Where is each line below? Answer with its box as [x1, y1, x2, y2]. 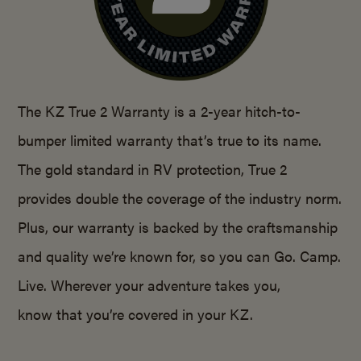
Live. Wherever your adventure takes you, [18, 274, 281, 295]
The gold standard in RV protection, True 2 [18, 158, 288, 179]
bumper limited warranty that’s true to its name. [18, 129, 322, 150]
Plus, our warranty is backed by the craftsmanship [18, 216, 338, 237]
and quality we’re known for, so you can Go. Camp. [18, 245, 342, 266]
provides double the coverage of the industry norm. [18, 187, 342, 208]
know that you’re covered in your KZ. [18, 303, 254, 324]
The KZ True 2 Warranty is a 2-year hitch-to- [18, 100, 301, 121]
